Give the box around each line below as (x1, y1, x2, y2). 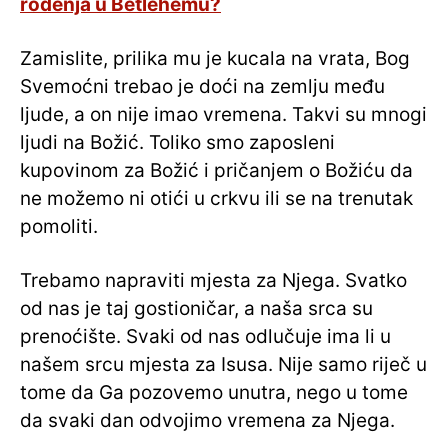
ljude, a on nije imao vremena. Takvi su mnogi (20, 103, 427, 127)
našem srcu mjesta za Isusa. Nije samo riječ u (20, 353, 427, 377)
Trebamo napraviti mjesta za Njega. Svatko (20, 269, 407, 293)
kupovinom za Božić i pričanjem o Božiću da (20, 159, 413, 183)
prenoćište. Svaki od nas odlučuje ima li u (20, 325, 391, 349)
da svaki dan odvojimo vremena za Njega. (20, 409, 395, 433)
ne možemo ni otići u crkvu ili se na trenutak (20, 187, 413, 211)
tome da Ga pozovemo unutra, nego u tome (20, 381, 408, 405)
